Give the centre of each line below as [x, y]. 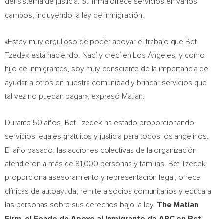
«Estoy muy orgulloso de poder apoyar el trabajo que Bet [101, 42]
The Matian [178, 205]
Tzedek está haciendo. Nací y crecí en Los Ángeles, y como [105, 55]
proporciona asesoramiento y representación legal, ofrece [103, 177]
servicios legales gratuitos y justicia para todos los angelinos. [107, 136]
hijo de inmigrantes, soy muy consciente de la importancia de [107, 69]
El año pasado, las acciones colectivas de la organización [101, 150]
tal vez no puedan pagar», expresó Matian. [75, 96]
